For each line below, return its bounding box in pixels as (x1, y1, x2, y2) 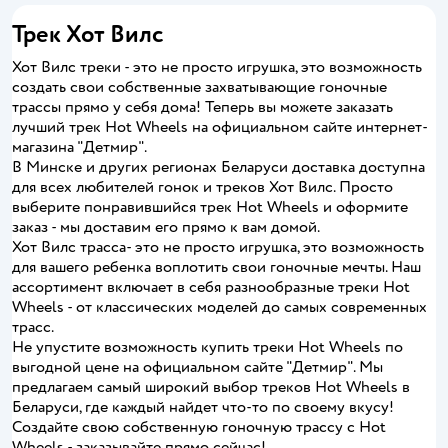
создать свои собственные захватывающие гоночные (12, 77, 387, 97)
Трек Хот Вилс (12, 19, 164, 50)
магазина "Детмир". (12, 137, 147, 157)
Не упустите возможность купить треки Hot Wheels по (12, 337, 403, 357)
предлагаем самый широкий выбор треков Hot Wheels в (12, 377, 410, 397)
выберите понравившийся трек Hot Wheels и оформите (12, 197, 408, 217)
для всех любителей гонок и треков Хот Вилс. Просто (12, 177, 393, 197)
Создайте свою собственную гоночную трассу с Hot (12, 417, 386, 437)
